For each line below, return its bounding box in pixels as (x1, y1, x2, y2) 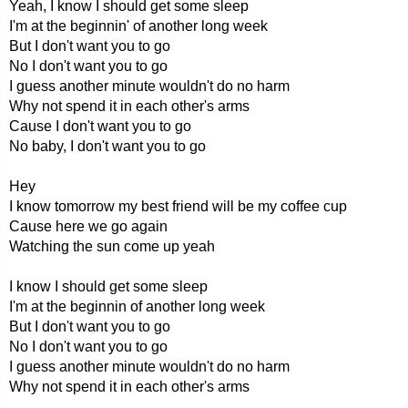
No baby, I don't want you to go (9, 138, 206, 154)
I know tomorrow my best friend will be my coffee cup (9, 199, 347, 214)
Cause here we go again (9, 219, 168, 234)
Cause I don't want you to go (9, 118, 191, 134)
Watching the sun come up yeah (9, 239, 215, 254)
